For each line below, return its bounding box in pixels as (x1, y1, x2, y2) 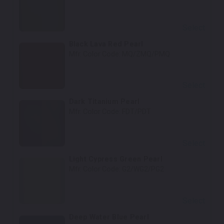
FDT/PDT (121, 107, 151, 116)
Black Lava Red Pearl (68, 39, 143, 48)
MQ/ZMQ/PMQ (121, 49, 170, 58)
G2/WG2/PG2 (121, 165, 164, 173)
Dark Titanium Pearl (68, 97, 140, 106)
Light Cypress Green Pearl (68, 155, 162, 163)
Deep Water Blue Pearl (68, 212, 149, 221)
